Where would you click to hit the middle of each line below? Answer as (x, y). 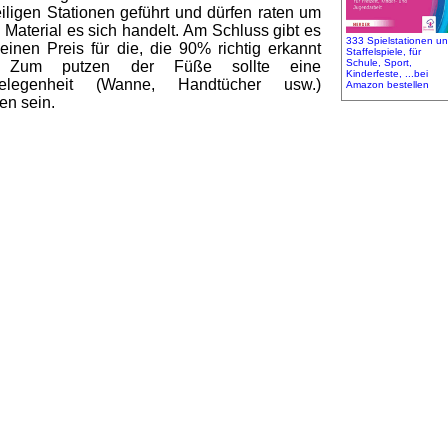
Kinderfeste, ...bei (386, 73)
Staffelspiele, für (383, 51)
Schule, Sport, (378, 62)
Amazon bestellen (387, 84)
